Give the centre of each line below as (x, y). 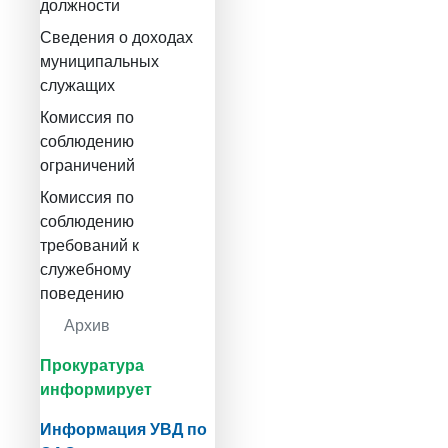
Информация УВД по (123, 429)
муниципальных (99, 61)
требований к (89, 245)
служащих (77, 85)
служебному (85, 269)
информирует (96, 389)
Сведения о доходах (116, 37)
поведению (82, 293)
